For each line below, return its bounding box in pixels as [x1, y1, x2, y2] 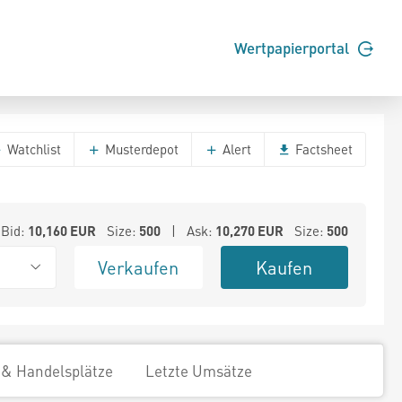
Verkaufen [98, 256, 179, 279]
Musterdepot [101, 140, 179, 158]
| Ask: [160, 222, 215, 240]
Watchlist [4, 140, 61, 158]
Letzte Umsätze [145, 361, 252, 380]
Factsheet [292, 140, 353, 158]
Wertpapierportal [234, 38, 353, 58]
